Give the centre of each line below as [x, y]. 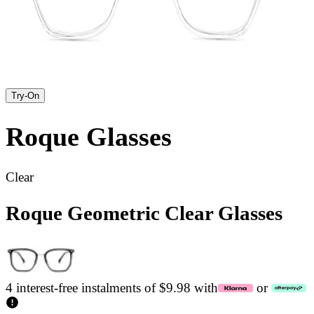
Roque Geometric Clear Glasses [144, 213]
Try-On [25, 96]
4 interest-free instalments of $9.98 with [112, 288]
